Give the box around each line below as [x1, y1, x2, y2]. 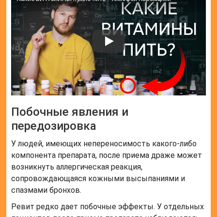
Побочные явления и [11, 105, 129, 119]
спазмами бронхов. [11, 186, 82, 195]
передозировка [11, 119, 97, 133]
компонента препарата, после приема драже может [11, 151, 202, 160]
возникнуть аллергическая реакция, [11, 162, 143, 172]
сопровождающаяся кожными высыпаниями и [11, 174, 186, 184]
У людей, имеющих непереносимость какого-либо [11, 139, 197, 149]
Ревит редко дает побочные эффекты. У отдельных [11, 202, 204, 212]
